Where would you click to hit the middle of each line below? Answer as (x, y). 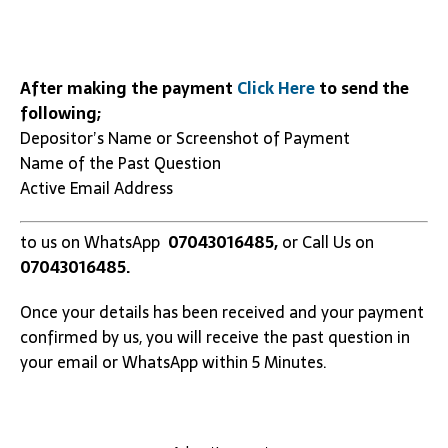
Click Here (278, 88)
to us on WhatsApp (94, 242)
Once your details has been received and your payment (222, 312)
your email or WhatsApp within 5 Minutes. (173, 362)
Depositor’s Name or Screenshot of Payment (185, 138)
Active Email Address (96, 188)
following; (60, 113)
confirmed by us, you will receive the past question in (215, 337)
